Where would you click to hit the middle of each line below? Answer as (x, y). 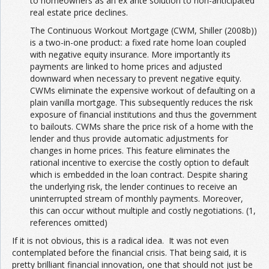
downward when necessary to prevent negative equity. (136, 78)
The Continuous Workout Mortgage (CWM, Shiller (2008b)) (144, 30)
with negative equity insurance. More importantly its (130, 54)
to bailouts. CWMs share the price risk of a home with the (142, 126)
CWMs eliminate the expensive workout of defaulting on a (143, 90)
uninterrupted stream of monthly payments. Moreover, (137, 198)
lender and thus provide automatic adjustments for (129, 138)
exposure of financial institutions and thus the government (144, 114)
